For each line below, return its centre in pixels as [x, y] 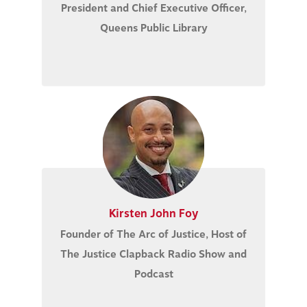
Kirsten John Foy [153, 213]
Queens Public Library [153, 28]
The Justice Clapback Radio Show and [153, 254]
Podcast [153, 274]
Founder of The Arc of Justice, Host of [153, 234]
